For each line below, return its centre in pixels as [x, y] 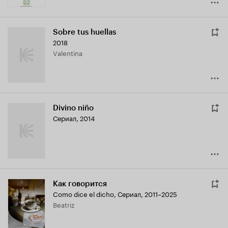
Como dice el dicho [83, 194]
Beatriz [66, 204]
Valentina [70, 53]
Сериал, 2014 [74, 118]
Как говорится [80, 184]
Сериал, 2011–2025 [147, 194]
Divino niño [73, 108]
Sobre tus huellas [84, 32]
